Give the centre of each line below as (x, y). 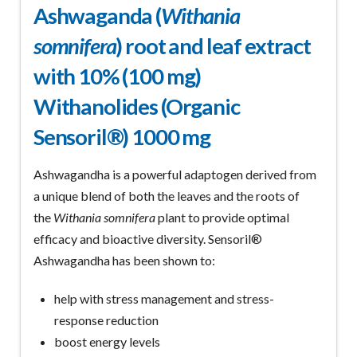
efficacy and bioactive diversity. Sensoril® (147, 239)
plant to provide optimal (222, 218)
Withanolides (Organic (136, 107)
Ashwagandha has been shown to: (124, 261)
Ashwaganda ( (97, 16)
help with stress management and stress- (165, 299)
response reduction (107, 320)
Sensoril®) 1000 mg (122, 137)
